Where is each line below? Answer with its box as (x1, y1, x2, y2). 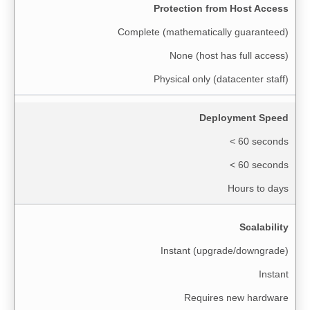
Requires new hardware (184, 291, 289, 303)
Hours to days (228, 182, 289, 194)
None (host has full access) (170, 49, 289, 61)
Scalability (239, 221, 289, 232)
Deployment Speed (199, 111, 289, 123)
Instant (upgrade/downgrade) (161, 244, 289, 256)
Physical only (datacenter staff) (154, 73, 289, 84)
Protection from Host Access (154, 2, 289, 14)
